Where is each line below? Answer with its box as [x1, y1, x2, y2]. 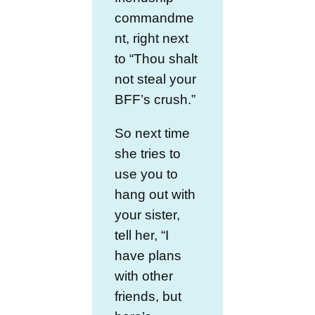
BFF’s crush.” [115, 92, 196, 108]
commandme [115, 11, 195, 26]
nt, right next [115, 31, 189, 46]
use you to [115, 167, 179, 182]
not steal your [115, 72, 197, 87]
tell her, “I [115, 228, 169, 243]
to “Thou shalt [115, 51, 198, 67]
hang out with [115, 187, 196, 202]
